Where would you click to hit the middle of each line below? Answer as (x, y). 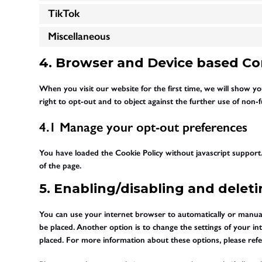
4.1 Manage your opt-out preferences (144, 127)
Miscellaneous (79, 37)
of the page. (61, 166)
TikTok (64, 14)
